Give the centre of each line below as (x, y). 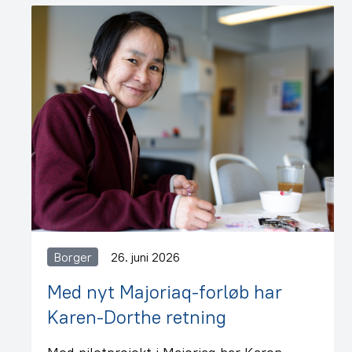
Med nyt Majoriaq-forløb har (165, 291)
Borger (73, 257)
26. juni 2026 (145, 257)
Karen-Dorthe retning (137, 317)
